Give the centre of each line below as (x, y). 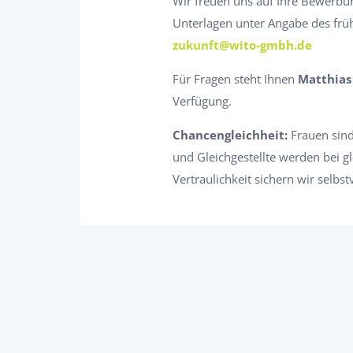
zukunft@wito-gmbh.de (242, 45)
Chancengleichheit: (230, 135)
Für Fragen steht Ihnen (235, 79)
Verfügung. (202, 101)
